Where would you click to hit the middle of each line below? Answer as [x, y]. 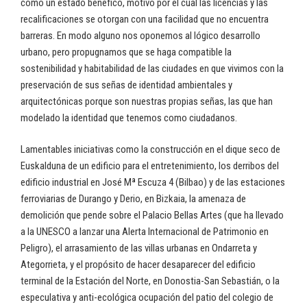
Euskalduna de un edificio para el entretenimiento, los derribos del [150, 166]
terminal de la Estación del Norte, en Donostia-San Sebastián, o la [150, 281]
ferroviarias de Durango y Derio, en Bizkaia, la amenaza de [133, 199]
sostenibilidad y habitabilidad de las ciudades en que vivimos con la [152, 68]
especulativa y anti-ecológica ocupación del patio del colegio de [147, 298]
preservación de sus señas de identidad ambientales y [126, 85]
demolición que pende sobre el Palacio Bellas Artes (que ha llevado [152, 216]
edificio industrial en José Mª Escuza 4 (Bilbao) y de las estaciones [153, 183]
